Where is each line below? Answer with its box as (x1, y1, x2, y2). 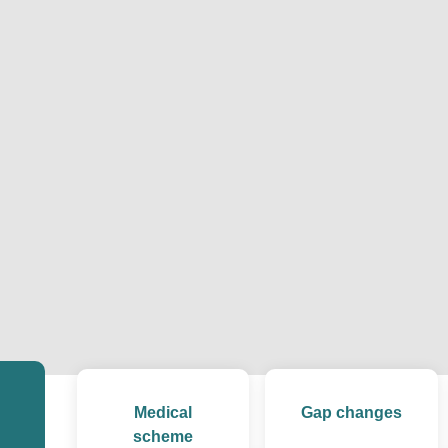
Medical (133, 404, 192, 422)
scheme (132, 428, 193, 446)
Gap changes (301, 404, 403, 422)
